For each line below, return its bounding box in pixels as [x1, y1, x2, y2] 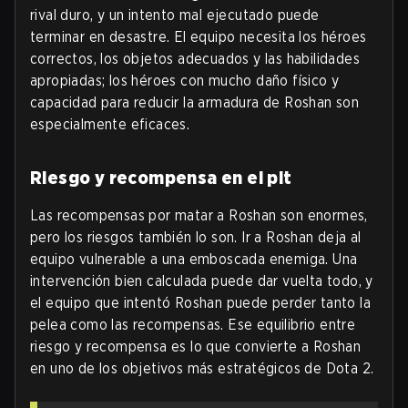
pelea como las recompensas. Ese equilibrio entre [30, 316, 356, 334]
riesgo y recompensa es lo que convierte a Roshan [30, 338, 362, 356]
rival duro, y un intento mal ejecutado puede [30, 6, 320, 25]
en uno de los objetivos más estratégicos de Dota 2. [30, 360, 374, 378]
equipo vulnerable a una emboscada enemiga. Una [30, 250, 358, 269]
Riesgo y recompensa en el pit [30, 167, 292, 189]
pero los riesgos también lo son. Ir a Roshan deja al [30, 229, 362, 247]
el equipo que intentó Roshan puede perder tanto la [30, 294, 371, 312]
